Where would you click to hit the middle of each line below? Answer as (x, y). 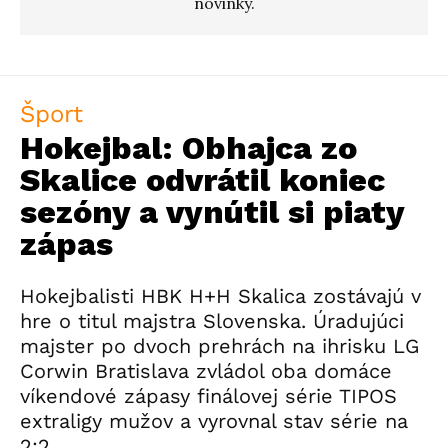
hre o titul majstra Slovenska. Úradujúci (212, 321)
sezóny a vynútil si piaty (212, 212)
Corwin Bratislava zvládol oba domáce (206, 371)
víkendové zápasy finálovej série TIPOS (208, 396)
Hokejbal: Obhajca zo (188, 148)
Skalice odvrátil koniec (202, 180)
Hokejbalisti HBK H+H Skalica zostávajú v (220, 296)
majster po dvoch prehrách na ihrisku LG (219, 346)
